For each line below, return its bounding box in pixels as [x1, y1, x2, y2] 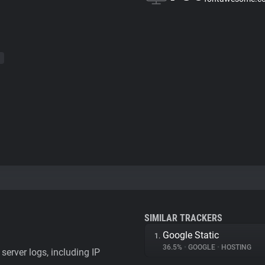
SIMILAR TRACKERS [144, 212, 222, 224]
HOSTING [219, 243, 251, 251]
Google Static [163, 230, 219, 241]
